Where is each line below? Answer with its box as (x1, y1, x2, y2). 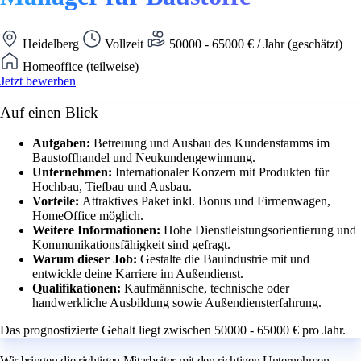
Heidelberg (19, 36, 82, 51)
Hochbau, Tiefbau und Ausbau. (32, 180, 192, 194)
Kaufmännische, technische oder (124, 281, 289, 296)
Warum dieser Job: (32, 252, 140, 267)
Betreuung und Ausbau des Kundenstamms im (93, 136, 330, 151)
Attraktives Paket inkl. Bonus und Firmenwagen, (82, 194, 330, 209)
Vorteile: (32, 194, 82, 209)
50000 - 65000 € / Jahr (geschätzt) (166, 36, 342, 51)
